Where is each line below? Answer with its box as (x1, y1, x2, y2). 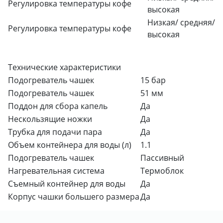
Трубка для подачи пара (8, 126, 102, 137)
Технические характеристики (8, 61, 121, 73)
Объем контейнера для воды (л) (8, 139, 131, 150)
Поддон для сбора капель (8, 100, 108, 111)
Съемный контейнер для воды (8, 178, 125, 189)
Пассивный (140, 152, 184, 163)
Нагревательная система (8, 165, 105, 176)
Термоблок (140, 165, 184, 176)
